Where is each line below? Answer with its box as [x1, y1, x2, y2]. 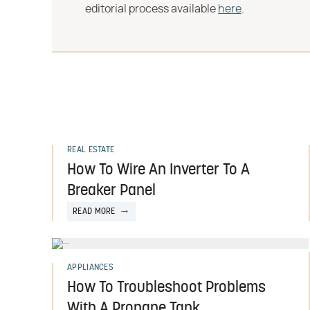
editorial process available [85, 3, 218, 15]
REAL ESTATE [67, 146, 115, 154]
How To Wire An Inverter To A [67, 163, 250, 179]
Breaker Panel [67, 183, 156, 199]
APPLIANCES [67, 264, 113, 272]
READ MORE [73, 208, 116, 216]
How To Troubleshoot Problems [67, 280, 266, 296]
